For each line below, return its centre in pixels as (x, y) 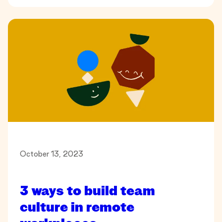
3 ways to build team (87, 191)
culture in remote (77, 208)
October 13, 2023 (52, 154)
